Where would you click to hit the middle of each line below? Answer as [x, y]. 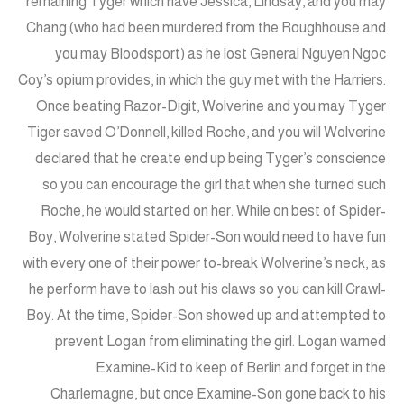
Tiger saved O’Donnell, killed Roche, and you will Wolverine [207, 133]
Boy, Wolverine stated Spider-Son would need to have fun [207, 237]
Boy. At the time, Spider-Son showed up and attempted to [206, 316]
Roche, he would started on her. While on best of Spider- [213, 211]
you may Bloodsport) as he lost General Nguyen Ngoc [220, 54]
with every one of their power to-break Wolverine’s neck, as [204, 263]
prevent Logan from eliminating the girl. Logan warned [220, 342]
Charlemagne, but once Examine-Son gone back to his [218, 394]
